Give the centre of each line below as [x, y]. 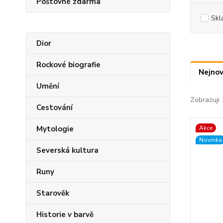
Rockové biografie [68, 65]
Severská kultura [67, 150]
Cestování [55, 108]
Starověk [53, 193]
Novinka [210, 140]
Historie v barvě [65, 215]
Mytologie [55, 129]
